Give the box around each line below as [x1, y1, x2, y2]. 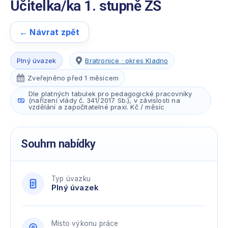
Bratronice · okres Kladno [85, 56, 168, 65]
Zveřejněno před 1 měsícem [27, 73, 119, 82]
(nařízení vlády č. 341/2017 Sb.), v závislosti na [28, 96, 180, 104]
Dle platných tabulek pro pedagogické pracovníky [28, 90, 192, 98]
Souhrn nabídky [21, 137, 96, 150]
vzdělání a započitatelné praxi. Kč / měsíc [28, 103, 165, 111]
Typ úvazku [51, 175, 91, 183]
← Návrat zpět [19, 26, 80, 37]
